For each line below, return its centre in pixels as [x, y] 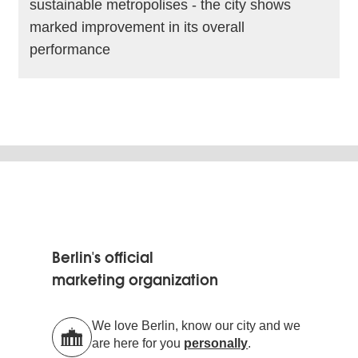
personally [216, 343]
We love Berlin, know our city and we [197, 325]
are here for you [138, 343]
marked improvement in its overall [137, 27]
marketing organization [135, 280]
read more [167, 101]
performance [70, 49]
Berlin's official [103, 257]
